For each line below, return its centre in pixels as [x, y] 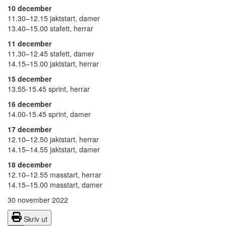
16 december [30, 104]
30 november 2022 [38, 200]
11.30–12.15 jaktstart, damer [54, 18]
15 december [30, 79]
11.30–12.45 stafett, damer [51, 54]
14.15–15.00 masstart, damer [55, 185]
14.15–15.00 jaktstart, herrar [53, 64]
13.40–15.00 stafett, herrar [50, 29]
